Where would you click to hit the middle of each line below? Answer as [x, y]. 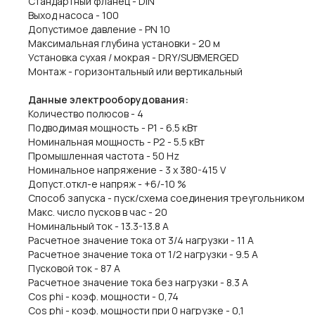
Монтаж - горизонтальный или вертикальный [135, 71]
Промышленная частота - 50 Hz [104, 156]
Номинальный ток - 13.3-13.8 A [98, 226]
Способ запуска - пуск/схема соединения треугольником [166, 198]
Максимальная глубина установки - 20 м [124, 43]
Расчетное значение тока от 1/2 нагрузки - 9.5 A [143, 254]
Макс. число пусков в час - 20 [98, 212]
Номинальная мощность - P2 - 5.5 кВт [116, 142]
